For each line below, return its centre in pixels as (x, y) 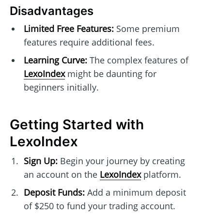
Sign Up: (40, 161)
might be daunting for (110, 74)
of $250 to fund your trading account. (99, 206)
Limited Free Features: (69, 29)
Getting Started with (77, 125)
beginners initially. (61, 87)
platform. (161, 175)
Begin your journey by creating (121, 161)
